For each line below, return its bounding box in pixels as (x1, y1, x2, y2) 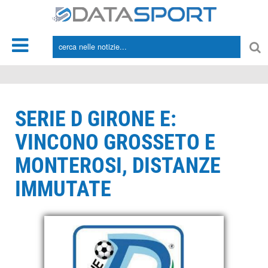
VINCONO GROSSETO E (15, 130, 215, 155)
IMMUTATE (15, 176, 111, 202)
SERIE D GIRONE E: (15, 106, 176, 132)
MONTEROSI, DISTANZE (15, 153, 221, 178)
